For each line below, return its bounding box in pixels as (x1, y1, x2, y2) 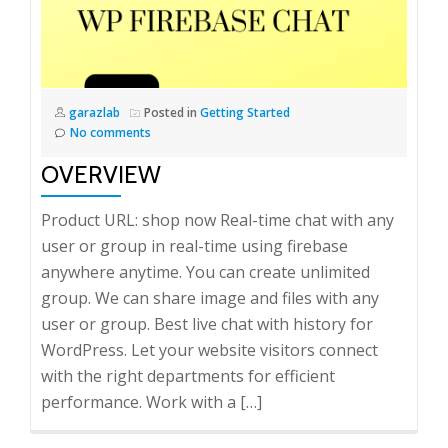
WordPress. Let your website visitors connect (41, 338, 378, 361)
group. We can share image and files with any (41, 286, 379, 309)
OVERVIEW (41, 159, 161, 189)
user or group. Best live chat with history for (41, 312, 373, 335)
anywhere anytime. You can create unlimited (41, 260, 370, 283)
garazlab (69, 103, 120, 121)
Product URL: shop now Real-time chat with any (41, 208, 394, 231)
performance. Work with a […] (41, 390, 262, 413)
